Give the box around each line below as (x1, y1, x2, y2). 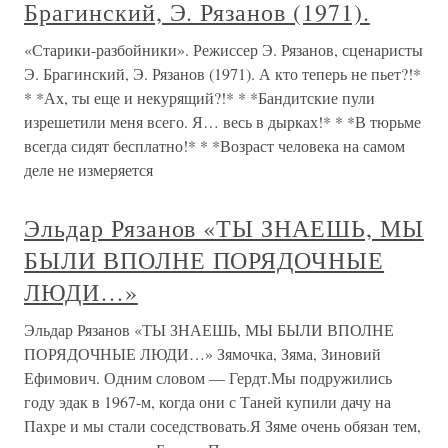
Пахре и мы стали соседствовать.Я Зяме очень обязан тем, (24, 415, 421, 436)
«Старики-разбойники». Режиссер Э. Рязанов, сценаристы (24, 39, 423, 60)
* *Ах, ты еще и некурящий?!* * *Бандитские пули (24, 87, 375, 108)
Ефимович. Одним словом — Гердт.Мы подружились (24, 367, 392, 388)
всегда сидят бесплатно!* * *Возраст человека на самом (24, 135, 405, 156)
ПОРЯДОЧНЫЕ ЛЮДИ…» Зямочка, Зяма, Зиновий (24, 343, 381, 364)
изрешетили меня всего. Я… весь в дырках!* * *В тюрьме (24, 111, 421, 132)
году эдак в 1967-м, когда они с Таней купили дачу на (24, 391, 391, 412)
